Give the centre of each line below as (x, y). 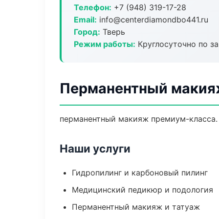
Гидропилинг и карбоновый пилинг (140, 173)
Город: (87, 32)
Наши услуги (95, 148)
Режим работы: (105, 44)
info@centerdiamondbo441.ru (153, 20)
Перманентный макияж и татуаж (136, 207)
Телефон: (93, 7)
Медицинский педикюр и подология (142, 190)
